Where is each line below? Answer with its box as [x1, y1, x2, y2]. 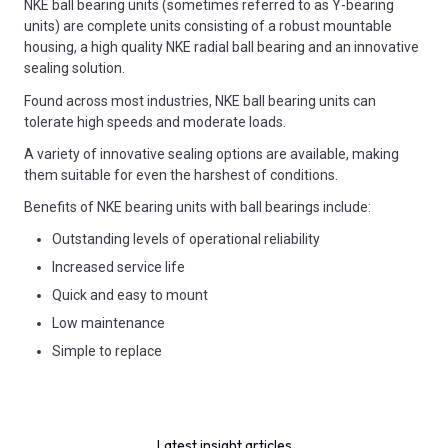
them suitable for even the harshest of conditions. [24, 166, 338, 183]
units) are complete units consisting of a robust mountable [24, 18, 392, 35]
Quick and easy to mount [52, 287, 208, 304]
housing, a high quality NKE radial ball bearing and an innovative [24, 39, 419, 56]
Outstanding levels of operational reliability [52, 231, 320, 248]
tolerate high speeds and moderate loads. [24, 113, 286, 130]
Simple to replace [52, 343, 162, 360]
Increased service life [52, 259, 185, 276]
